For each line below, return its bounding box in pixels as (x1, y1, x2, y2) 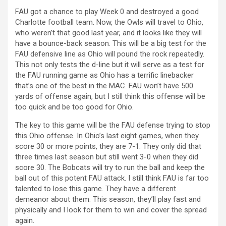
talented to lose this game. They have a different (15, 184, 176, 193)
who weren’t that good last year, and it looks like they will (15, 28, 202, 37)
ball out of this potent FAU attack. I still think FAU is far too (15, 173, 209, 183)
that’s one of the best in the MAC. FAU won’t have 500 (15, 81, 193, 90)
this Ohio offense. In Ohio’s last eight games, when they (15, 131, 199, 140)
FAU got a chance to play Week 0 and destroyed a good (15, 7, 199, 16)
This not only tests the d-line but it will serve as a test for (15, 60, 204, 69)
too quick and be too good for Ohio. (15, 102, 134, 111)
